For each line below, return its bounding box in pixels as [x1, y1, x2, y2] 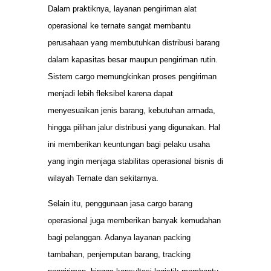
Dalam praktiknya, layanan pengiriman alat [48, 4, 197, 13]
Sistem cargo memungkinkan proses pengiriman [48, 71, 217, 81]
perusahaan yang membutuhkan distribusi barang [48, 38, 220, 47]
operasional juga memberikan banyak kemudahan [48, 216, 221, 226]
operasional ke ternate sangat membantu [48, 21, 191, 30]
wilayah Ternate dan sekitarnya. [48, 173, 158, 183]
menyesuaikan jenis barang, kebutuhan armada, [48, 105, 215, 115]
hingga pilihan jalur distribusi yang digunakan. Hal [48, 122, 220, 132]
